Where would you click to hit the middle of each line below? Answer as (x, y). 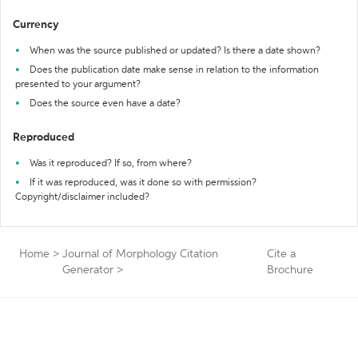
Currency (36, 25)
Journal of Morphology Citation (140, 254)
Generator (88, 270)
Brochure (290, 270)
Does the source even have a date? (105, 104)
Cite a (282, 254)
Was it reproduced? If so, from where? (111, 164)
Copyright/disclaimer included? (82, 197)
